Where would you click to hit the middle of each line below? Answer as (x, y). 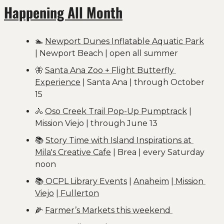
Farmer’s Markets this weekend (109, 210)
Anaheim (151, 181)
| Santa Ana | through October (142, 82)
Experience (58, 82)
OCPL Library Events (85, 181)
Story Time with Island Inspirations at (118, 140)
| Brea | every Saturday (158, 152)
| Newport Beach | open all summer (106, 53)
